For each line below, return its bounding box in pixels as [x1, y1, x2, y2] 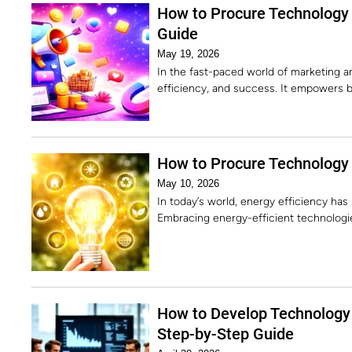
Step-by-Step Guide [157, 324, 294, 343]
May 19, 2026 [157, 48, 219, 60]
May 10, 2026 [157, 178, 219, 189]
